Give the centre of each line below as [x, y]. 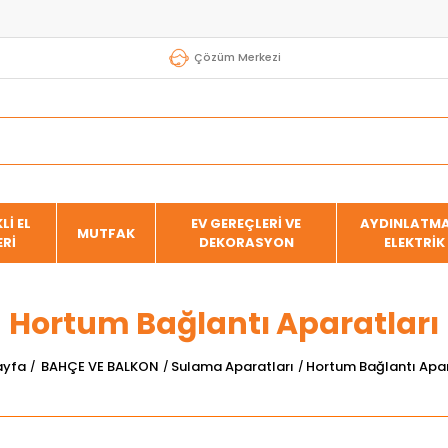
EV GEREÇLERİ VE [246, 223]
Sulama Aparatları [232, 366]
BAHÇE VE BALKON [99, 366]
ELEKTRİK [415, 242]
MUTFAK [106, 233]
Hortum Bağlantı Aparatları [224, 324]
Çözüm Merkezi [237, 57]
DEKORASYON [246, 242]
